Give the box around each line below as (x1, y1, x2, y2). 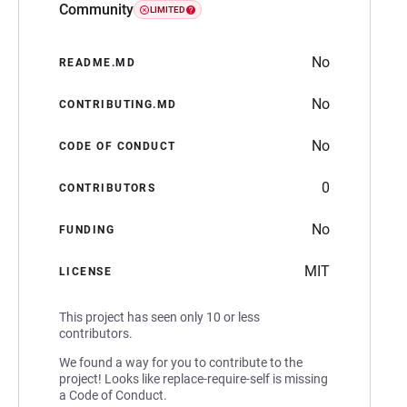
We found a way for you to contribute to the (59, 354, 303, 370)
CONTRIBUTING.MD (59, 97, 177, 111)
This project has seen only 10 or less (59, 309, 260, 324)
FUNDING (59, 223, 115, 236)
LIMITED (150, 5, 185, 15)
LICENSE (59, 264, 113, 278)
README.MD (59, 55, 135, 69)
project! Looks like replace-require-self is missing (59, 371, 328, 386)
